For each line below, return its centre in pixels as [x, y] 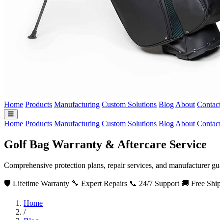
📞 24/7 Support [154, 183]
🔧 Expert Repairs [99, 183]
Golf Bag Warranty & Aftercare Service [105, 144]
